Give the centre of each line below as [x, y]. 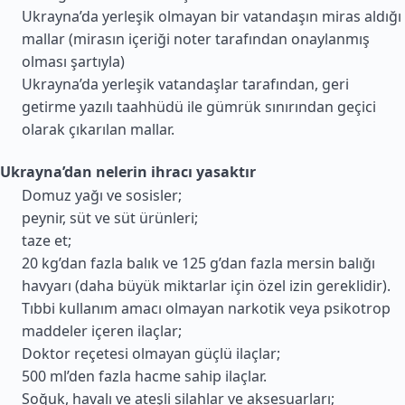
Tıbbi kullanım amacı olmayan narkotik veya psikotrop [206, 308]
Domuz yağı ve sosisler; [102, 195]
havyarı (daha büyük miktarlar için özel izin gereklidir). [206, 286]
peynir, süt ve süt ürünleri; [110, 218]
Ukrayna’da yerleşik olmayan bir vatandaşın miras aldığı [212, 16]
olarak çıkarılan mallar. [98, 129]
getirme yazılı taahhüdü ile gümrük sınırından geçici [199, 107]
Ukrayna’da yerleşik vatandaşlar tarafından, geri [185, 84]
